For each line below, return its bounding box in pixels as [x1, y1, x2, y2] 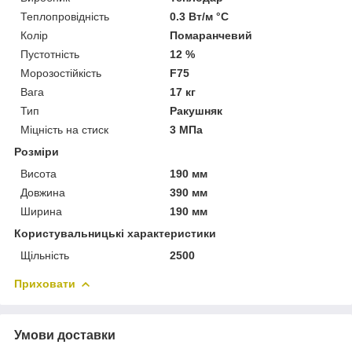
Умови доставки [14, 328, 115, 342]
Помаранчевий [170, 28, 253, 42]
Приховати [14, 277, 75, 290]
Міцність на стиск [20, 123, 108, 136]
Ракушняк [170, 104, 223, 117]
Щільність [20, 248, 69, 262]
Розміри [14, 145, 59, 158]
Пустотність [20, 47, 79, 60]
